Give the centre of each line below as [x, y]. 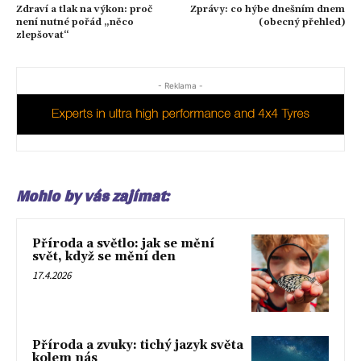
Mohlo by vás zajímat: [92, 196]
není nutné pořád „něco [75, 22]
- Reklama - [180, 85]
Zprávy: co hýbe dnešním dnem [267, 9]
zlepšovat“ [42, 35]
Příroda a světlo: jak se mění [123, 244]
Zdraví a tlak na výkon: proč [84, 9]
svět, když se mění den [104, 257]
